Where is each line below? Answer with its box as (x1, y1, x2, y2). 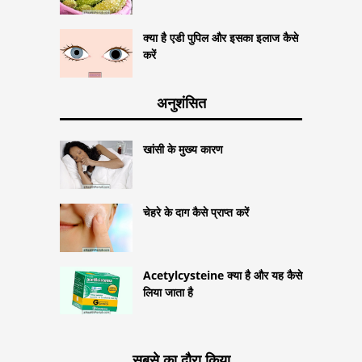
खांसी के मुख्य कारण (143, 141, 223, 157)
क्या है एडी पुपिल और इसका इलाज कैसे (143, 29, 298, 45)
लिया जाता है (143, 284, 193, 300)
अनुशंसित (156, 92, 206, 112)
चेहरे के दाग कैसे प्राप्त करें (143, 204, 249, 220)
